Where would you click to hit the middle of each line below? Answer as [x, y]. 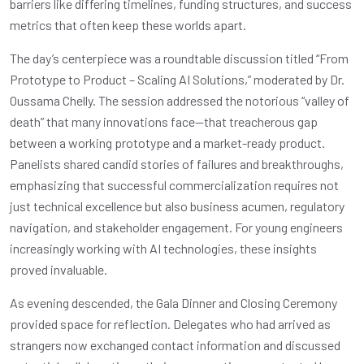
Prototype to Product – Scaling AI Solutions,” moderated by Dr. [177, 79]
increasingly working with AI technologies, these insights [163, 248]
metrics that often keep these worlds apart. [128, 24]
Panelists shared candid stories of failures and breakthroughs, [177, 163]
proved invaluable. [58, 269]
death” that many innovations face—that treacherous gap [164, 121]
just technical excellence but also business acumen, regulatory [177, 206]
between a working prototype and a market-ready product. [167, 142]
